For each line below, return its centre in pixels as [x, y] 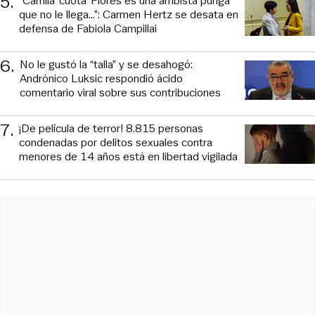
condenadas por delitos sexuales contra [116, 142]
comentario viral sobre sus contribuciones [120, 92]
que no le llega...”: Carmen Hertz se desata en [129, 14]
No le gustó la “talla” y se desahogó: [106, 64]
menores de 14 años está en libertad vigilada [128, 156]
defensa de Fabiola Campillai [88, 28]
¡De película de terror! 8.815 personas [111, 128]
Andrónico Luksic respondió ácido [101, 78]
